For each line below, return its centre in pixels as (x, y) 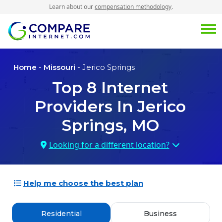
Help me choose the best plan (83, 183)
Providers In (86, 107)
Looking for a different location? (109, 145)
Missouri (59, 67)
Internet (132, 88)
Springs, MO (110, 125)
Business (160, 214)
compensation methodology (133, 7)
